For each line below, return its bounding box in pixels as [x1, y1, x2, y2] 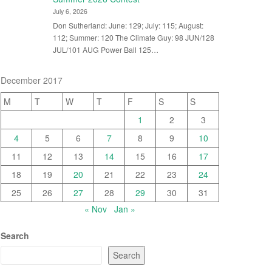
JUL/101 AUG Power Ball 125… [52, 44, 158, 55]
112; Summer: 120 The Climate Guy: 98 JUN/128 [52, 32, 214, 42]
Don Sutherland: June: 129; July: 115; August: [52, 19, 203, 30]
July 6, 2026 [52, 7, 87, 16]
